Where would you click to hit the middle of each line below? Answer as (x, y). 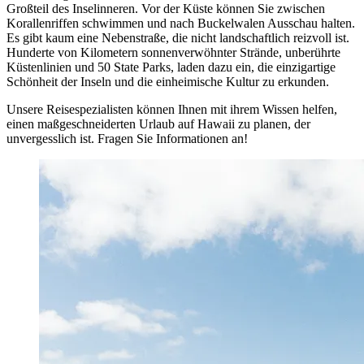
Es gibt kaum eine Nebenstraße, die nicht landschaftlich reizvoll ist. (178, 38)
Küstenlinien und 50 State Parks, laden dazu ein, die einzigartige (171, 67)
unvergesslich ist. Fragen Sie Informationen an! (127, 139)
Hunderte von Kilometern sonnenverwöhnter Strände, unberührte (173, 53)
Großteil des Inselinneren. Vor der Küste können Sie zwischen (166, 9)
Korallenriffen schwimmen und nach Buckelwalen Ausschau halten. (181, 24)
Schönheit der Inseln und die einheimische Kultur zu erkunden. (168, 82)
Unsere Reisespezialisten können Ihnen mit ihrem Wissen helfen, (172, 110)
